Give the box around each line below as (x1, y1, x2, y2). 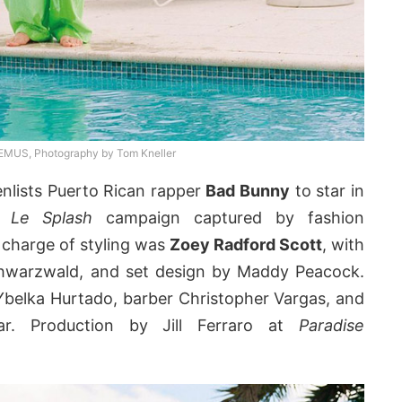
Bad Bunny (205, 181, 291, 201)
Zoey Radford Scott (170, 235, 322, 255)
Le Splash (10, 208, 93, 228)
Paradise (299, 316, 364, 336)
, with (322, 235, 364, 255)
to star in (290, 181, 365, 201)
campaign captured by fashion (92, 208, 365, 228)
